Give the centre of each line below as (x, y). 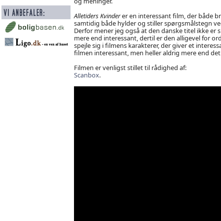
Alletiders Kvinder (97, 16)
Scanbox (86, 75)
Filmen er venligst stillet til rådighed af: (130, 67)
